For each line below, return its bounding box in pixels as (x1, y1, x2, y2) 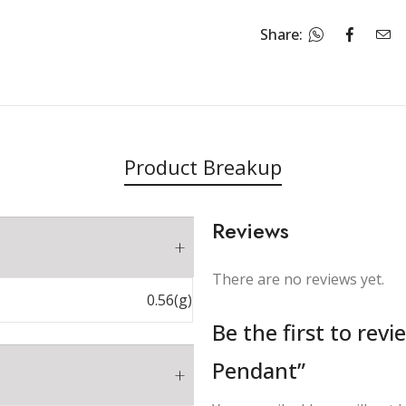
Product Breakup (124, 152, 282, 180)
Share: (260, 24, 303, 44)
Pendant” (212, 354, 305, 385)
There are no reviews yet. (212, 268, 384, 289)
